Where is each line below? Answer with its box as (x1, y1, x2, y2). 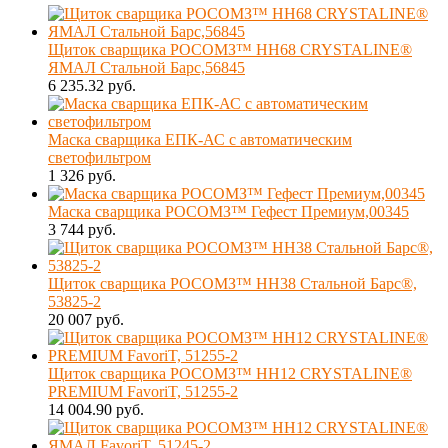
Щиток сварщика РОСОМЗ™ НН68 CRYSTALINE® (48, 40, 412, 58)
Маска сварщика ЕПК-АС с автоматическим (48, 130, 352, 148)
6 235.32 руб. (48, 76, 136, 94)
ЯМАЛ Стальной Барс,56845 (48, 58, 245, 76)
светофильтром (48, 148, 151, 166)
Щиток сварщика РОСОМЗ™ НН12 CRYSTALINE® (48, 364, 412, 382)
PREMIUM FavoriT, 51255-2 (48, 382, 238, 400)
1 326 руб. (48, 166, 116, 184)
